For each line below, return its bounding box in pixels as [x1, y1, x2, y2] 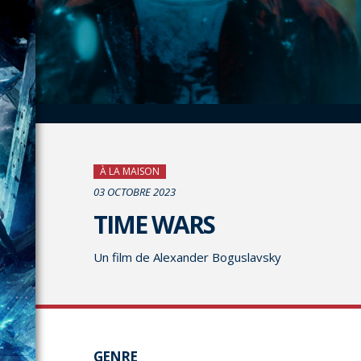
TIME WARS [93, 208, 214, 242]
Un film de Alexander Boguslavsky [93, 249, 281, 266]
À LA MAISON [100, 164, 160, 179]
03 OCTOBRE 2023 [93, 185, 176, 200]
